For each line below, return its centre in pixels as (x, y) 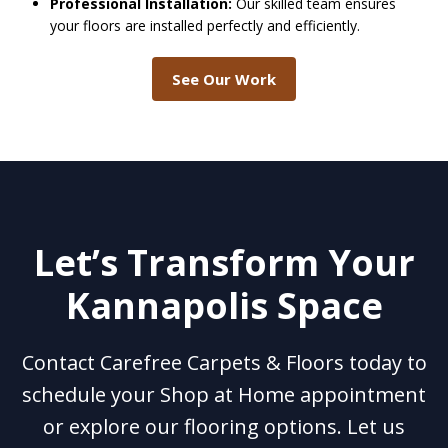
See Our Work (224, 79)
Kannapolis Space (224, 306)
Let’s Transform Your (224, 263)
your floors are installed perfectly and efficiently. (207, 26)
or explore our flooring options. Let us (224, 427)
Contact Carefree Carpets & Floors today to (224, 363)
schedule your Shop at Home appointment (224, 395)
